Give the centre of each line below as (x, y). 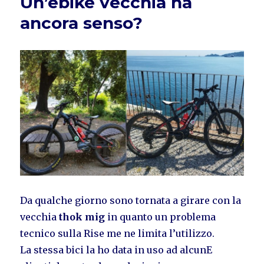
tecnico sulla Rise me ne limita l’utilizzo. (118, 234)
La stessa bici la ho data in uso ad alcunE (116, 250)
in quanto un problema (162, 217)
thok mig (82, 217)
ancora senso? (82, 23)
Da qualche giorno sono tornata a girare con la (131, 201)
